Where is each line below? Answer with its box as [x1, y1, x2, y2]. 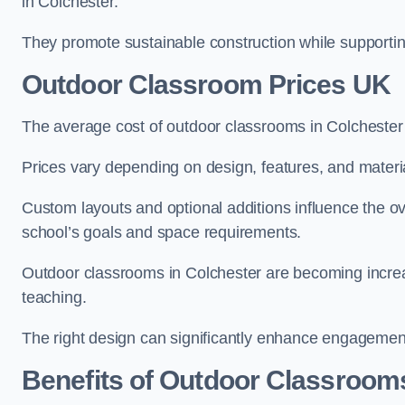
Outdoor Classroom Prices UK [22, 70, 391, 99]
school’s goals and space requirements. [22, 223, 302, 241]
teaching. [22, 288, 87, 306]
